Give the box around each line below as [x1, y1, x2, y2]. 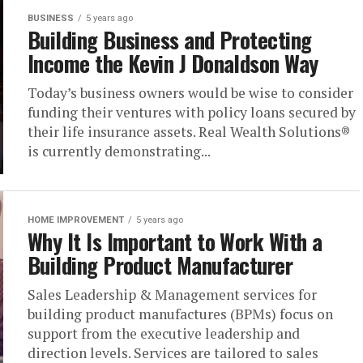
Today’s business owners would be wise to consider [28, 83, 353, 102]
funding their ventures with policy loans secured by [28, 103, 356, 122]
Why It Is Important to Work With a [28, 225, 322, 258]
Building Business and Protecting [28, 23, 312, 56]
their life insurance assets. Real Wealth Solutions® [28, 122, 350, 141]
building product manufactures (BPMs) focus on [28, 305, 333, 323]
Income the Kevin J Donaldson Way [28, 47, 318, 79]
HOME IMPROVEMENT [28, 215, 124, 225]
